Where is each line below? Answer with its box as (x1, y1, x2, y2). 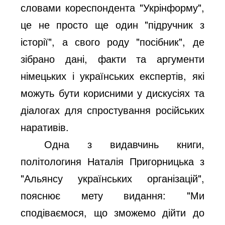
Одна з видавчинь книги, (44, 136, 204, 151)
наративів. (21, 119, 69, 134)
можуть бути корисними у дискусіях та (21, 85, 204, 100)
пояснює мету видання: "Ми (21, 187, 204, 202)
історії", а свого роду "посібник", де (21, 34, 204, 49)
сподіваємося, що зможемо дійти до (21, 204, 204, 219)
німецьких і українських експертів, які (21, 68, 204, 83)
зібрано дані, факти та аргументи (21, 51, 204, 66)
